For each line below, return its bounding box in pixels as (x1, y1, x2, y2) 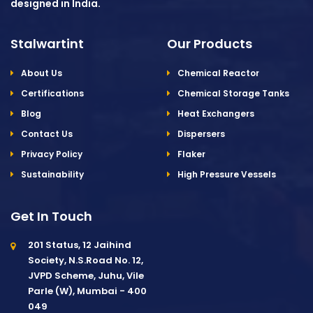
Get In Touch (10, 208, 92, 226)
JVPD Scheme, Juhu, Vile (28, 269, 144, 283)
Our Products (167, 35, 252, 53)
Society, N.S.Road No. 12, (28, 254, 143, 268)
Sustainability (21, 168, 84, 181)
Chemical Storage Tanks (177, 87, 289, 100)
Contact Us (21, 128, 73, 140)
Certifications (21, 87, 84, 100)
